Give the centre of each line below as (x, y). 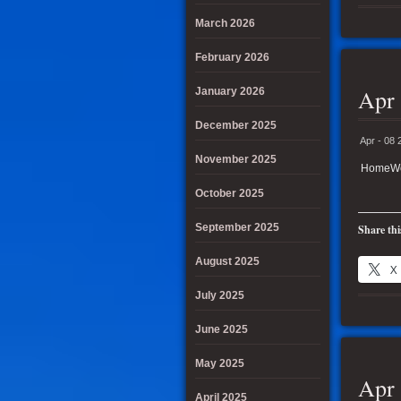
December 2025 (236, 125)
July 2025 (220, 295)
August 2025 (227, 261)
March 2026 (225, 23)
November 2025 (236, 159)
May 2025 (220, 363)
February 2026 (232, 57)
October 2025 (230, 193)
